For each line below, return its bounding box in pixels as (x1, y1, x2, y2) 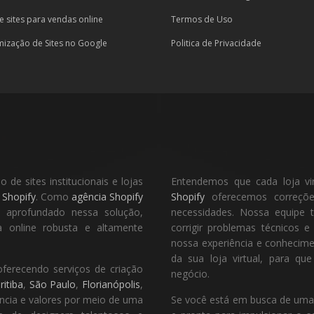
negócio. (171, 267, 210, 280)
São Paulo (29, 278, 76, 291)
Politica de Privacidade (171, 37, 261, 49)
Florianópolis (82, 278, 141, 291)
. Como (35, 190, 71, 203)
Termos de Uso (171, 13, 233, 25)
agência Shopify (71, 190, 144, 203)
